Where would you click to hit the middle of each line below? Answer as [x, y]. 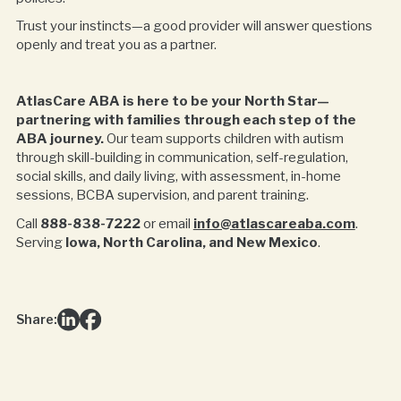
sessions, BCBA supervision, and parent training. [162, 196]
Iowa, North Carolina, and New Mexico [191, 242]
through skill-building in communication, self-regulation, [182, 158]
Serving [40, 242]
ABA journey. [60, 139]
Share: [36, 320]
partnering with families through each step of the [186, 120]
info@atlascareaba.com [274, 223]
